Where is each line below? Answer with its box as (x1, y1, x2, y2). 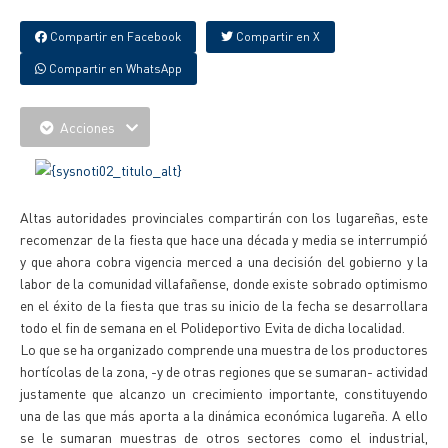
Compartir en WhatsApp (46, 61, 182, 76)
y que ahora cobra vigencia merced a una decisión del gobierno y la (20, 252, 428, 270)
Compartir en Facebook (47, 29, 181, 44)
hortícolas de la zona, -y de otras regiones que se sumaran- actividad (20, 362, 428, 380)
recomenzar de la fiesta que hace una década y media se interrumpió (20, 230, 428, 248)
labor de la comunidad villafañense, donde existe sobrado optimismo (20, 274, 428, 292)
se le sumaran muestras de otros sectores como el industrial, (20, 428, 428, 446)
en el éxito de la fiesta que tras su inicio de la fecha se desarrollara (20, 296, 428, 314)
